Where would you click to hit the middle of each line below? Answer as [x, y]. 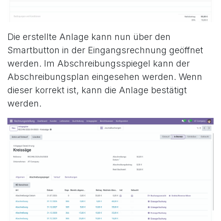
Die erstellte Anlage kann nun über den [89, 37]
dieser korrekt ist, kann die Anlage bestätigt [97, 90]
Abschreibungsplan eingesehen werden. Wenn [105, 77]
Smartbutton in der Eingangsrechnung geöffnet [105, 50]
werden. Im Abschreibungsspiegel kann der [99, 64]
